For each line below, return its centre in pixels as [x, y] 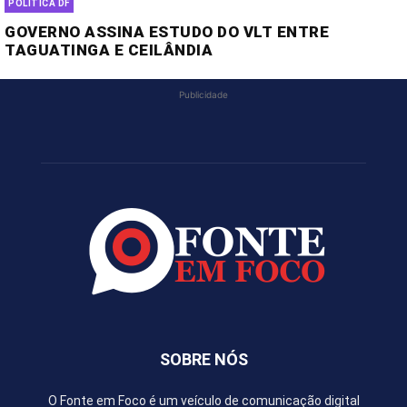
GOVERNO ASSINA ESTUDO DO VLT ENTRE [167, 32]
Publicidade [203, 95]
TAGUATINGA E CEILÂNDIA [109, 50]
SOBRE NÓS [203, 360]
